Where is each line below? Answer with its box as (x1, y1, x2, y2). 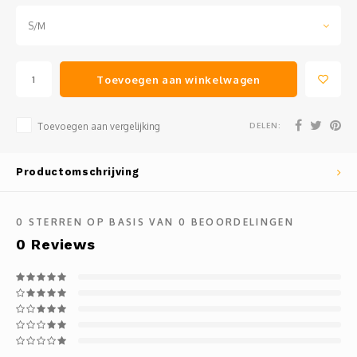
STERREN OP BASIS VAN (24, 216, 178, 228)
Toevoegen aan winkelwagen (96, 73, 261, 86)
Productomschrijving (16, 166, 139, 178)
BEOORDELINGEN (186, 216, 294, 228)
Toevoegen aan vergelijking (37, 120, 160, 132)
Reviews (25, 236, 96, 253)
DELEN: (249, 120, 281, 130)
